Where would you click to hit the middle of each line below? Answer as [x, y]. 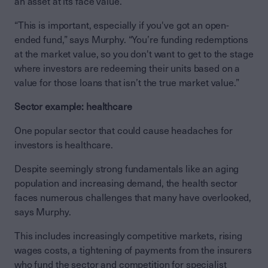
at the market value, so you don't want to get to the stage [134, 54]
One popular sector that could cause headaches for [124, 130]
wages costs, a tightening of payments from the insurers [133, 250]
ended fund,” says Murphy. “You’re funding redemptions [132, 39]
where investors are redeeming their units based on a [127, 68]
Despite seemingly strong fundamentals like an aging [127, 169]
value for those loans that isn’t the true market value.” [127, 83]
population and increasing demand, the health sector [126, 183]
